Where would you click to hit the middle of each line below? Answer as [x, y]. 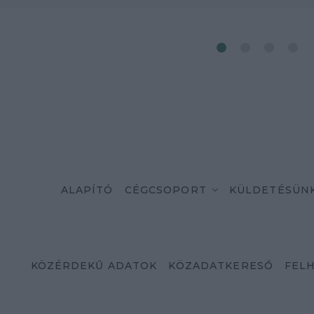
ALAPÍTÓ [87, 190]
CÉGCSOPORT [165, 190]
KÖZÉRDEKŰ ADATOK [94, 266]
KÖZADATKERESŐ [221, 266]
